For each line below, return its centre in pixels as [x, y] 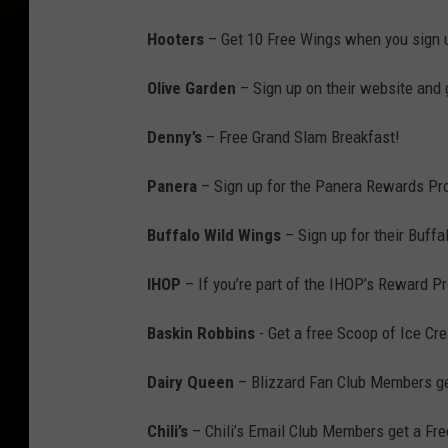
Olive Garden [191, 88]
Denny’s [174, 137]
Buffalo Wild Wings [214, 235]
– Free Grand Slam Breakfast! [301, 137]
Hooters [175, 39]
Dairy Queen [190, 382]
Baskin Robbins [201, 333]
